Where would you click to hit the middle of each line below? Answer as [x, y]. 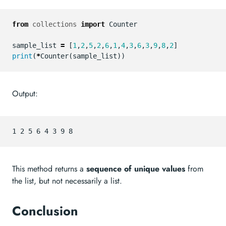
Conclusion [47, 211]
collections [54, 24]
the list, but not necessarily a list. [67, 181]
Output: [25, 94]
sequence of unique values [136, 169]
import [93, 24]
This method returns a [49, 169]
